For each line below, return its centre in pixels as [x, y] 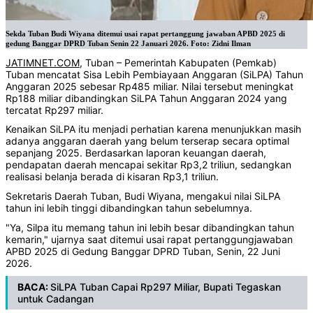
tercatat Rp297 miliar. [54, 110]
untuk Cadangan [56, 299]
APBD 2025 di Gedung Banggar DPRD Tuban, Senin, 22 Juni [143, 251]
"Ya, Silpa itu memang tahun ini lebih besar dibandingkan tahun [150, 227]
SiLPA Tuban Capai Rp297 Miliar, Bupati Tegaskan [166, 287]
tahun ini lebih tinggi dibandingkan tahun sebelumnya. [129, 208]
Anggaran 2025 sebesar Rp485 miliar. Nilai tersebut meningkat [150, 86]
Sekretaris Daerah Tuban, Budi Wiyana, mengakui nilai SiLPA [143, 196]
